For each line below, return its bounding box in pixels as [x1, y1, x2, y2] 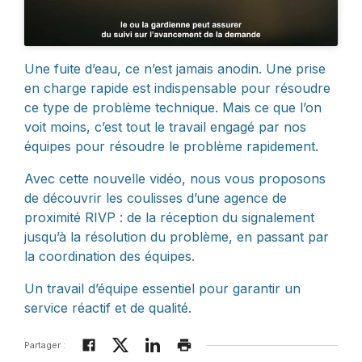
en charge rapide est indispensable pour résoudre [24, 79, 330, 96]
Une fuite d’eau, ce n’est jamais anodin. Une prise [24, 60, 326, 77]
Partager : [24, 339, 65, 351]
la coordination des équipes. [24, 247, 195, 264]
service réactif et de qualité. [24, 299, 192, 316]
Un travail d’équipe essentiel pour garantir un [24, 280, 301, 297]
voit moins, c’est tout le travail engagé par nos [24, 118, 306, 135]
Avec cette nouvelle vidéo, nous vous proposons [24, 170, 326, 187]
